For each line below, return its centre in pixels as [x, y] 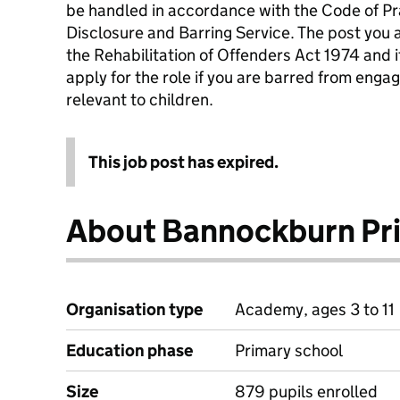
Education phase [129, 350]
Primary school [289, 350]
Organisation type [134, 309]
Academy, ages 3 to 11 [315, 309]
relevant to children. [140, 100]
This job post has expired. [183, 162]
